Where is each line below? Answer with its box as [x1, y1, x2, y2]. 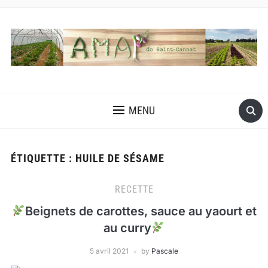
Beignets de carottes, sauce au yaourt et [25, 204, 257, 219]
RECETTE [114, 184, 154, 196]
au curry [103, 221, 151, 236]
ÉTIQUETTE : [10, 152, 75, 165]
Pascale [151, 246, 178, 256]
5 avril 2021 [90, 246, 129, 256]
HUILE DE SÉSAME [75, 152, 165, 165]
